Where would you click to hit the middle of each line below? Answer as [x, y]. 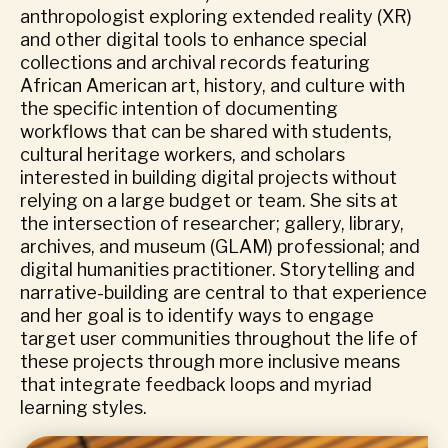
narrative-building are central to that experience [223, 292]
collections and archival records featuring [195, 62]
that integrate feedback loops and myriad [196, 384]
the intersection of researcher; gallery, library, [212, 223]
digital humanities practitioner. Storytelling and [217, 269]
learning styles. [83, 407]
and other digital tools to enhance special [193, 39]
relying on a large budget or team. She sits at [209, 200]
